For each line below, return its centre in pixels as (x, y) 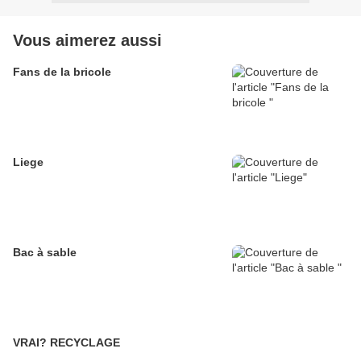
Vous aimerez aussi (87, 41)
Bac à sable (45, 253)
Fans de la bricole (62, 72)
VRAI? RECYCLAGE (85, 343)
